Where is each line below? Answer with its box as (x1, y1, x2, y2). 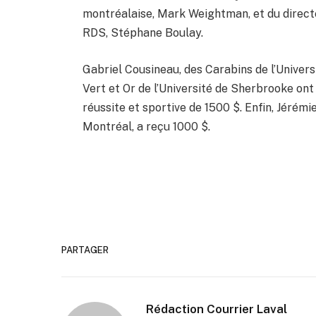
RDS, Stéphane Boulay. (83, 26, 204, 40)
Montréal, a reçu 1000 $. (83, 120, 211, 134)
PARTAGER (61, 244, 109, 255)
